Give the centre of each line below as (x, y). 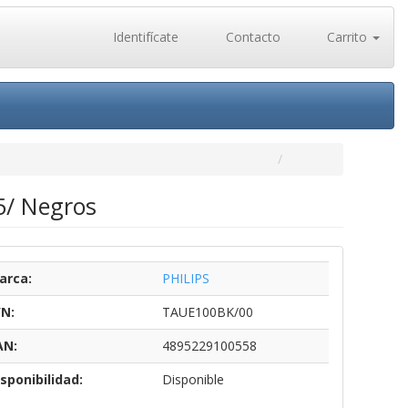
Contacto (251, 37)
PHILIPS (185, 278)
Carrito (347, 37)
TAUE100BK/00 (207, 312)
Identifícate (144, 37)
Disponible (193, 379)
